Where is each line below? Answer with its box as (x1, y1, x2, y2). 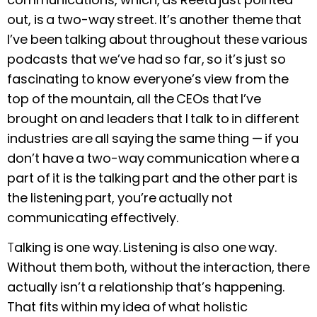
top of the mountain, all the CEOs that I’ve (7, 89, 261, 108)
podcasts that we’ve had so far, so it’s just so (7, 50, 286, 68)
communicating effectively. (7, 208, 178, 226)
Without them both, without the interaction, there (7, 258, 310, 277)
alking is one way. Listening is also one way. (14, 238, 277, 257)
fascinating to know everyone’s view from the (7, 69, 289, 88)
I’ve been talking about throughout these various (7, 30, 308, 48)
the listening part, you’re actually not (7, 188, 233, 207)
